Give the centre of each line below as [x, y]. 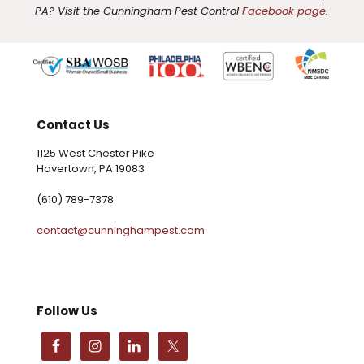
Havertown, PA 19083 [91, 168]
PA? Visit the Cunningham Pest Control [139, 11]
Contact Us [73, 124]
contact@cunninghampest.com [121, 230]
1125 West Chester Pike [95, 153]
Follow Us [67, 310]
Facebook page [284, 11]
